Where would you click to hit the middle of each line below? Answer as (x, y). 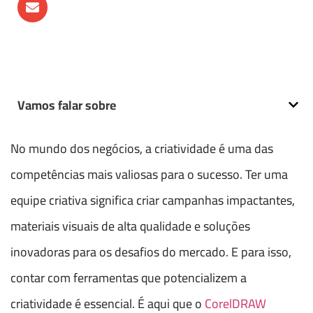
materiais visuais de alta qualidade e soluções (130, 226)
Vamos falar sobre (67, 105)
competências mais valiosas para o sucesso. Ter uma (149, 174)
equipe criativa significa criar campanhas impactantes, (153, 200)
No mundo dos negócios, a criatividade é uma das (142, 148)
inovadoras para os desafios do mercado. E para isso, (151, 252)
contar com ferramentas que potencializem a (129, 277)
